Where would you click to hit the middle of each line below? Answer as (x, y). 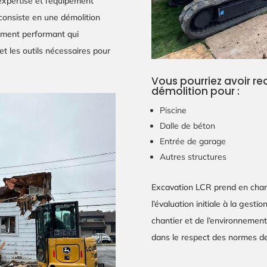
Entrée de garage (193, 142)
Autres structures (193, 157)
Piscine (173, 111)
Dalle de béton (187, 126)
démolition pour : (195, 91)
